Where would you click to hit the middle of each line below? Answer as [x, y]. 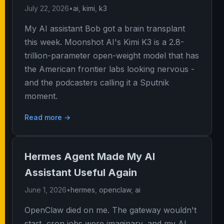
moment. [41, 96]
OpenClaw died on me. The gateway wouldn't [110, 210]
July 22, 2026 [47, 8]
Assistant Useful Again [81, 172]
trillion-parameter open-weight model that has [112, 55]
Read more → [47, 117]
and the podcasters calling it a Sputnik [97, 82]
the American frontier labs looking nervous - [109, 69]
